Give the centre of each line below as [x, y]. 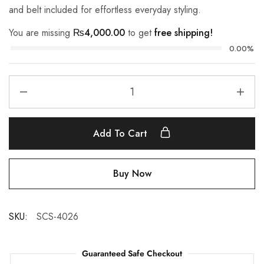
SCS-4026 [57, 217]
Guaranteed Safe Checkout [132, 254]
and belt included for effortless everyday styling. [105, 10]
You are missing [41, 33]
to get [140, 33]
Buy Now [132, 174]
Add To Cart [122, 134]
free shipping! [184, 33]
